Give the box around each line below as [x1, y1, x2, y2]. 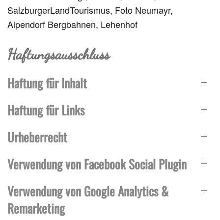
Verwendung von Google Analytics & [7, 182, 168, 200]
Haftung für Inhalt [7, 74, 87, 92]
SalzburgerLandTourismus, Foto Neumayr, [7, 3, 173, 17]
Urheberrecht [7, 128, 67, 146]
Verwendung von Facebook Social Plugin [7, 155, 187, 173]
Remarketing [7, 199, 65, 218]
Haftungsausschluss [7, 45, 110, 63]
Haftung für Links [7, 101, 84, 119]
